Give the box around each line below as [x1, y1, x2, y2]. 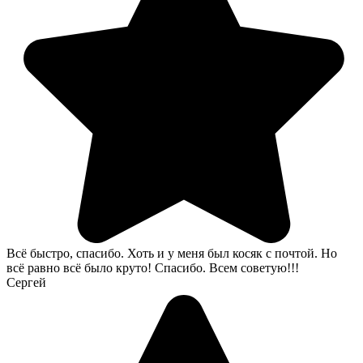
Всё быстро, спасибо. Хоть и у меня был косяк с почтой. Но [6, 246, 337, 261]
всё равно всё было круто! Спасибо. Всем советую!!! [6, 261, 299, 275]
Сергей [6, 275, 46, 290]
